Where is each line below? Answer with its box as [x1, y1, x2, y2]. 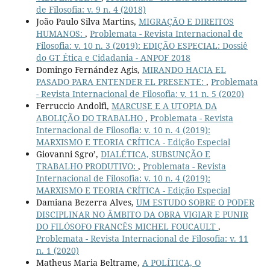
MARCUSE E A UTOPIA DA [111, 100, 217, 112]
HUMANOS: [36, 28, 85, 40]
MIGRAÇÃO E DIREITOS [138, 16, 234, 28]
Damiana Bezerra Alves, [36, 196, 136, 209]
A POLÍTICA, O [142, 257, 201, 269]
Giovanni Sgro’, [36, 148, 101, 160]
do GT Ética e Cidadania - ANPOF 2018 [36, 52, 190, 64]
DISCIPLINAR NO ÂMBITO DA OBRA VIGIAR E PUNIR [36, 209, 248, 221]
